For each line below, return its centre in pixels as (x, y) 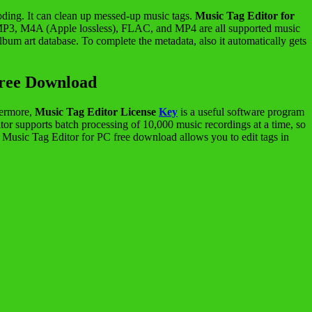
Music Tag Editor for (245, 15)
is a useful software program (241, 112)
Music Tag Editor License (97, 112)
